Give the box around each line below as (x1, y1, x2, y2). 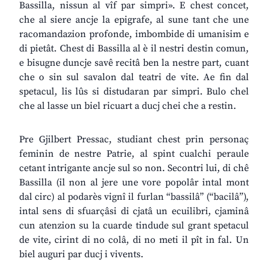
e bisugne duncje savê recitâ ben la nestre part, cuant (19, 57, 249, 69)
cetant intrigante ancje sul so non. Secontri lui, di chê (19, 162, 249, 175)
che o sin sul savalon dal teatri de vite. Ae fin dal (19, 71, 249, 84)
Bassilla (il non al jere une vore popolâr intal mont (19, 176, 249, 189)
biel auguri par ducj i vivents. (19, 248, 144, 261)
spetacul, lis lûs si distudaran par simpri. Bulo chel (19, 86, 249, 98)
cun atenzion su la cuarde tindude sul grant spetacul (19, 220, 249, 232)
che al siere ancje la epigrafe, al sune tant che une (19, 14, 249, 26)
